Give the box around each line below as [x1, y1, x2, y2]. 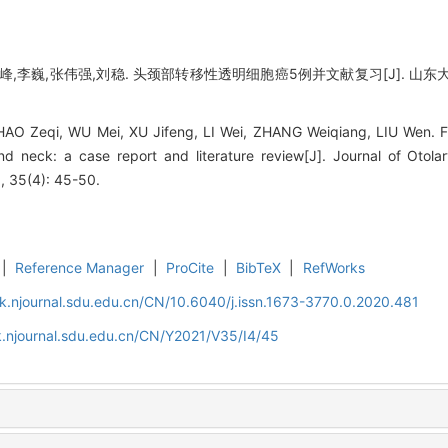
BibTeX [236, 258, 282, 276]
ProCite [166, 258, 215, 276]
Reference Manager [15, 258, 145, 276]
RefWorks [302, 258, 365, 276]
